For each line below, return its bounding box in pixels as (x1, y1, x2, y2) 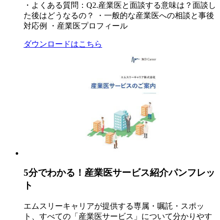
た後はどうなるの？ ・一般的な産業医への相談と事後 (24, 11, 214, 20)
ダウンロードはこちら (24, 40, 102, 49)
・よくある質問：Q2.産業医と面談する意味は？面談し (24, 1, 216, 10)
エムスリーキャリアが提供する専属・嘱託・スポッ (24, 201, 204, 210)
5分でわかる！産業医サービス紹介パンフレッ (24, 167, 215, 178)
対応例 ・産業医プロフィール (24, 22, 128, 30)
